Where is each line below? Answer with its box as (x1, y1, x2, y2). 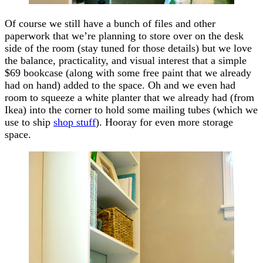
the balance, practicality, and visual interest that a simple (5, 54, 247, 66)
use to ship (5, 116, 53, 128)
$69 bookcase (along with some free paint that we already (5, 66, 251, 79)
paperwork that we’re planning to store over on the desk (5, 29, 244, 42)
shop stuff (53, 116, 96, 128)
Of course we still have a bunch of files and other (5, 17, 215, 29)
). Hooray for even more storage (96, 116, 233, 128)
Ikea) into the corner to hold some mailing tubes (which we (5, 103, 258, 116)
